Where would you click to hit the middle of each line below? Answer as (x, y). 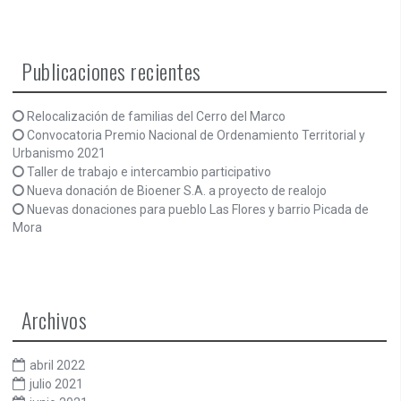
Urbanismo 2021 (59, 153)
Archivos (54, 319)
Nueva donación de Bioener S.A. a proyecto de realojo (177, 190)
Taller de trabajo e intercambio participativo (149, 171)
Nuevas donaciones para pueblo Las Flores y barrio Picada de (198, 209)
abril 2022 (57, 365)
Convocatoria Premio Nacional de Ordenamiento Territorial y (196, 135)
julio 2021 (56, 384)
